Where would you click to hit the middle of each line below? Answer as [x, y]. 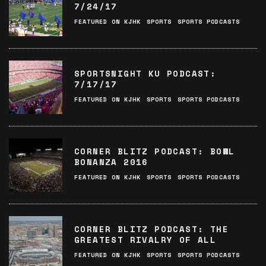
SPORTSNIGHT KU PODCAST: [145, 73]
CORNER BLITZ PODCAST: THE [151, 229]
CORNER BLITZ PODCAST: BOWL [155, 151]
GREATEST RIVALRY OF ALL [145, 240]
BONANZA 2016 [111, 162]
